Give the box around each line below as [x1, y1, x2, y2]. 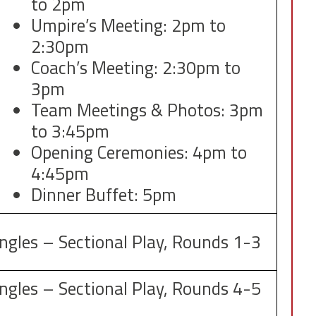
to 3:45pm [30, 118, 109, 145]
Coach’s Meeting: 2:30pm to [30, 54, 241, 82]
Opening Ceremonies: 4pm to [30, 139, 247, 166]
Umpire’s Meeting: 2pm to [30, 12, 226, 39]
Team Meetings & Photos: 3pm [30, 97, 263, 124]
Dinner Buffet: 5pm [30, 181, 176, 209]
